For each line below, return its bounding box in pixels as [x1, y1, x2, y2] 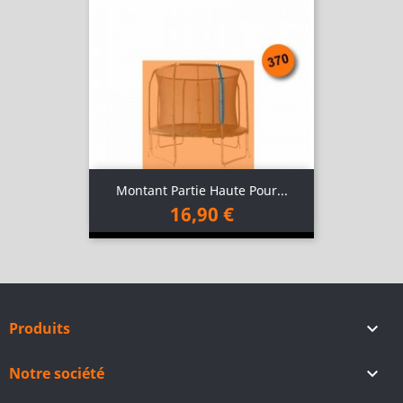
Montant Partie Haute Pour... [115, 182, 288, 200]
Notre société [9, 363, 104, 384]
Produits [9, 318, 70, 339]
